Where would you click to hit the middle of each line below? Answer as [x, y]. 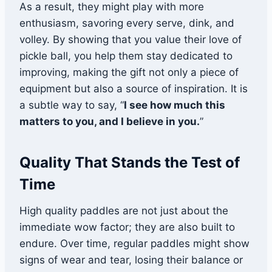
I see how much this [175, 105]
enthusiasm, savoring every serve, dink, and [127, 23]
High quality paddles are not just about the [124, 211]
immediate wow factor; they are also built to [127, 227]
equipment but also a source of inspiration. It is [134, 89]
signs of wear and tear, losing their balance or [131, 260]
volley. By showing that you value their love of [131, 40]
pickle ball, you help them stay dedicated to [126, 56]
